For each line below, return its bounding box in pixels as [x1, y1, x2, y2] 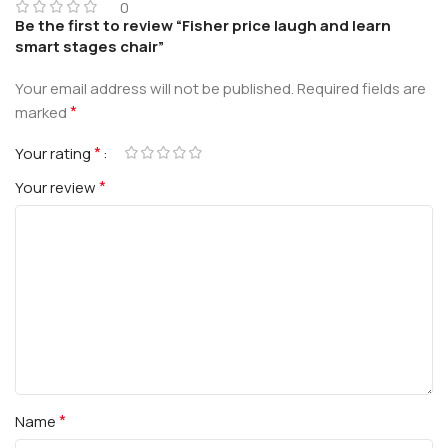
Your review [15, 176, 99, 198]
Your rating [15, 142, 94, 164]
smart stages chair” [15, 35, 164, 57]
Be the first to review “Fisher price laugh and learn [15, 14, 391, 36]
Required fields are [297, 77, 426, 99]
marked [15, 101, 70, 123]
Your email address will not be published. [15, 77, 294, 99]
